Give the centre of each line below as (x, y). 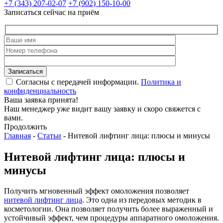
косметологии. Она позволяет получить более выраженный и (109, 209)
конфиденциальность (40, 91)
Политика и (161, 82)
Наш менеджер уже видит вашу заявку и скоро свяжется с (102, 109)
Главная (17, 135)
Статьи (49, 135)
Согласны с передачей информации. (77, 82)
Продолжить (25, 126)
